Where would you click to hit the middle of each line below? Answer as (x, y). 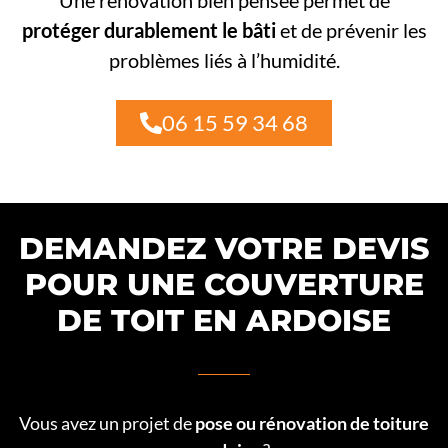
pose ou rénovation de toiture (312, 422)
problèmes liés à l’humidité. (224, 60)
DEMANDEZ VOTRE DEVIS (224, 248)
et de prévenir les (351, 30)
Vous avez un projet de (107, 422)
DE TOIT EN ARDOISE (224, 320)
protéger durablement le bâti (148, 30)
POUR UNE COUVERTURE (224, 284)
